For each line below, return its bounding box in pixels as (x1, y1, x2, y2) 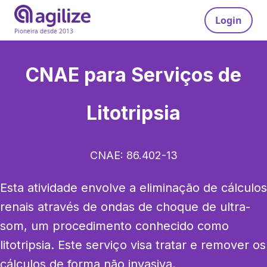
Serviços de (131, 63, 241, 86)
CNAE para (26, 63, 131, 86)
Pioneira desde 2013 (14, 27, 73, 36)
